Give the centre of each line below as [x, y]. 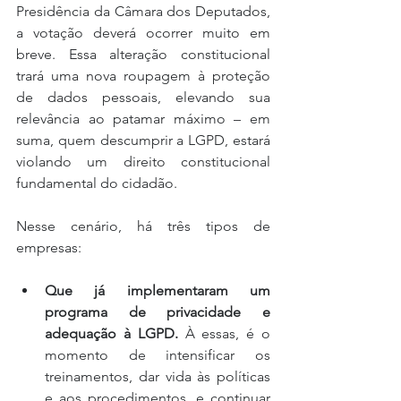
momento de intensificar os [158, 354]
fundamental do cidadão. [97, 183]
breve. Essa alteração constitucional [143, 54]
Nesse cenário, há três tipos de [143, 226]
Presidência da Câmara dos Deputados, [143, 11]
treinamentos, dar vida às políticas [158, 376]
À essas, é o [224, 333]
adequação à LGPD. [111, 333]
